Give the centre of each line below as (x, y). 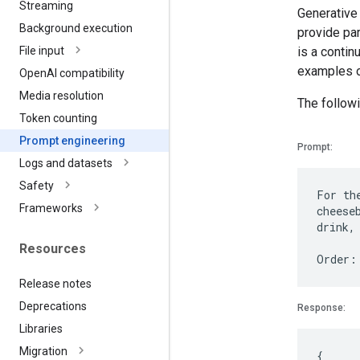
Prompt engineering (72, 141)
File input (42, 51)
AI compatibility (86, 74)
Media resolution (61, 96)
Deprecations (53, 306)
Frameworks (51, 209)
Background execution (76, 29)
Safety (37, 186)
